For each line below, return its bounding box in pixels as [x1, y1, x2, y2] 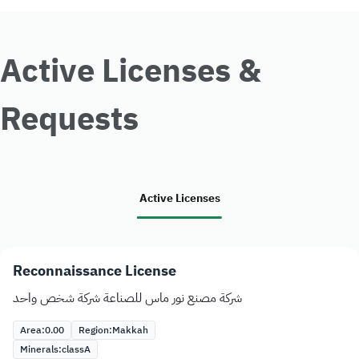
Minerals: [20, 342, 62, 357]
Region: [79, 323, 112, 338]
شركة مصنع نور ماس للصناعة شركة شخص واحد [13, 288, 242, 309]
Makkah [112, 323, 148, 338]
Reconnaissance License [13, 260, 176, 282]
